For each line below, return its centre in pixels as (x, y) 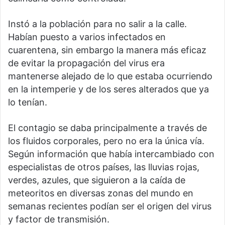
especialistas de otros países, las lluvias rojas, (104, 167)
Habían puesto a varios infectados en (87, 37)
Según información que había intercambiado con (111, 154)
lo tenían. (28, 102)
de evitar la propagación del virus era (86, 63)
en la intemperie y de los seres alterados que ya (108, 89)
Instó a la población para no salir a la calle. (97, 24)
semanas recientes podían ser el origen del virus (110, 206)
